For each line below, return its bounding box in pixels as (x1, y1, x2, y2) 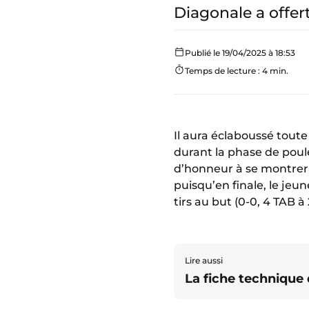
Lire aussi (185, 255, 223, 266)
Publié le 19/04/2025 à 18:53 (185, 47, 295, 58)
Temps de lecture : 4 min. (185, 65, 288, 76)
